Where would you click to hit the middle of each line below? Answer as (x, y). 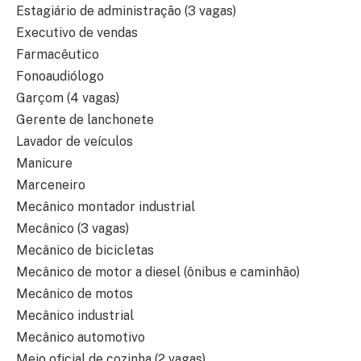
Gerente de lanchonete (85, 120)
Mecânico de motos (75, 294)
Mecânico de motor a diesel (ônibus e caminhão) (158, 272)
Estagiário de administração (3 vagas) (126, 11)
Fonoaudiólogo (60, 77)
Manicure (44, 164)
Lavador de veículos (75, 142)
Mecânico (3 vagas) (73, 229)
